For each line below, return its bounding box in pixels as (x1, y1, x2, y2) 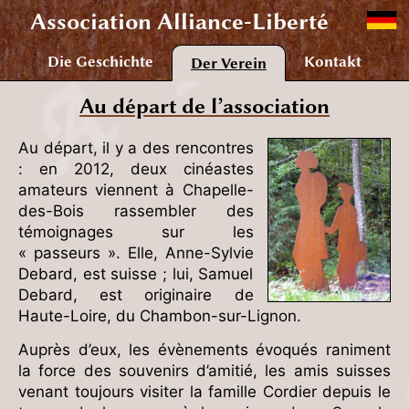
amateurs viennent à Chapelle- (18, 181, 254, 199)
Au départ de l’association (79, 94, 330, 119)
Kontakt (304, 53, 362, 70)
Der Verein (191, 55, 267, 72)
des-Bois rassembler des (18, 202, 254, 220)
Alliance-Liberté (152, 8, 329, 35)
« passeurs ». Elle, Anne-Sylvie (18, 244, 254, 262)
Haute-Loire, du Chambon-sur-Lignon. (18, 307, 301, 325)
